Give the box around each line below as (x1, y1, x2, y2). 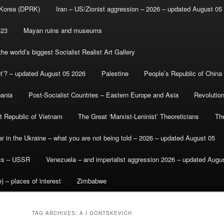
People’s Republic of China (144, 68, 222, 78)
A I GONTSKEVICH (79, 209, 132, 217)
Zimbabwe (76, 176, 106, 186)
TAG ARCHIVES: (32, 209, 79, 217)
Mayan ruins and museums (23, 25, 102, 35)
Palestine (101, 68, 128, 78)
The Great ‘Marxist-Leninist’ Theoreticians (78, 111, 199, 121)
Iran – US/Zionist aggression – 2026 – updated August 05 (55, 4, 222, 14)
